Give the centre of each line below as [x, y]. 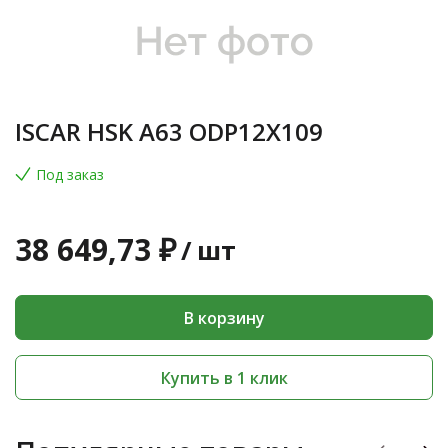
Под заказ [70, 174]
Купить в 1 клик [224, 377]
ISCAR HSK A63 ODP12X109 [169, 131]
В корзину [224, 317]
